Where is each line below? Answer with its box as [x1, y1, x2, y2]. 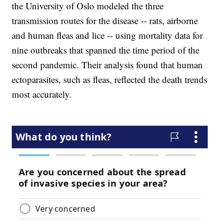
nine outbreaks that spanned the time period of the [12, 44, 200, 56]
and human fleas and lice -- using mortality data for [12, 29, 203, 42]
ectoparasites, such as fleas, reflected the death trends [12, 73, 208, 86]
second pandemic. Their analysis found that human [12, 58, 203, 71]
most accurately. [12, 88, 72, 101]
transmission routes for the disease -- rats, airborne [12, 14, 198, 27]
